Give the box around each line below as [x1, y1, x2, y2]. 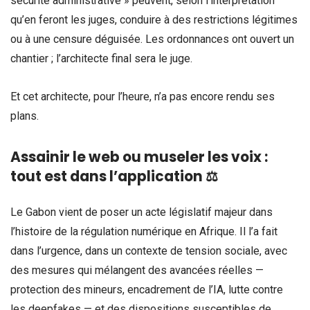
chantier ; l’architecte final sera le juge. [10, 52, 192, 66]
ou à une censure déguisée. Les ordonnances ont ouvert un [10, 33, 294, 46]
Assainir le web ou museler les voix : [10, 147, 268, 167]
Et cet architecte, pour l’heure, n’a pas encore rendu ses [10, 90, 275, 104]
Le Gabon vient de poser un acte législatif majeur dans [10, 205, 273, 219]
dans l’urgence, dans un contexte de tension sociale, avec [10, 244, 287, 257]
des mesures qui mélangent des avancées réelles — [10, 263, 264, 277]
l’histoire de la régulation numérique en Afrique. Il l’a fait [10, 224, 277, 238]
